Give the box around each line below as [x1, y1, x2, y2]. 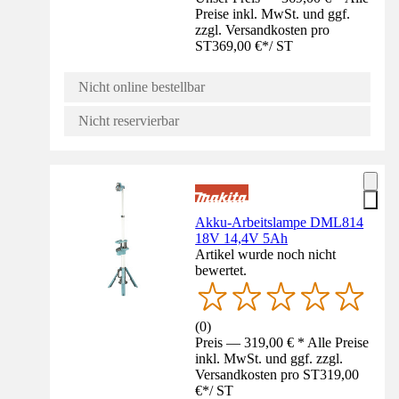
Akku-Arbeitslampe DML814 [195, 215, 364, 231]
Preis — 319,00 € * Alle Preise [195, 335, 370, 351]
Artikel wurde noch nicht [195, 247, 337, 263]
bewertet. [195, 263, 248, 279]
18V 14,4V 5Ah [195, 231, 289, 247]
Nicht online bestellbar [78, 79, 205, 95]
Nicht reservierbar [78, 113, 179, 129]
